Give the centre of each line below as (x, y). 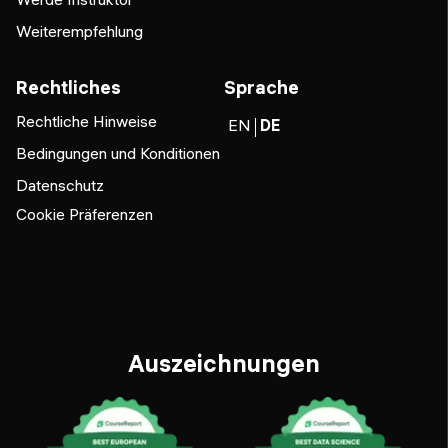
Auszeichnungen (224, 362)
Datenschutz (60, 184)
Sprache (261, 87)
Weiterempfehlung (79, 30)
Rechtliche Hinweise (86, 120)
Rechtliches (68, 87)
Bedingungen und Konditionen (118, 152)
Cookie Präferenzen (84, 213)
